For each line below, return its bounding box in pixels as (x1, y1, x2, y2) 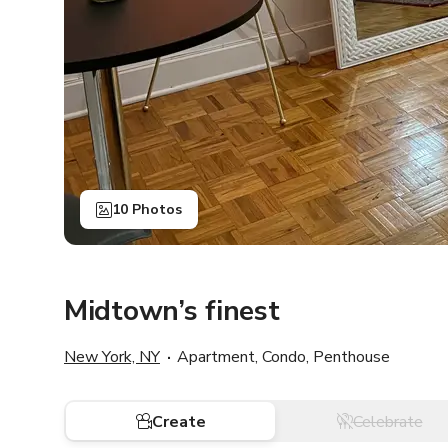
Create (151, 411, 206, 434)
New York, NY (64, 346, 160, 369)
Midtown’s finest (64, 292, 280, 331)
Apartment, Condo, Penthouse (177, 346, 390, 369)
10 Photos (112, 200, 182, 220)
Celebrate (352, 411, 423, 434)
